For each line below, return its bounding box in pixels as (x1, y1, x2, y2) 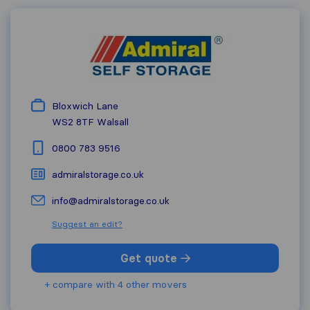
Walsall (97, 116, 129, 128)
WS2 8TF (52, 116, 94, 128)
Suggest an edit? (52, 219, 122, 229)
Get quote (120, 251, 181, 265)
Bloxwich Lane (52, 100, 118, 112)
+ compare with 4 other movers (45, 278, 187, 291)
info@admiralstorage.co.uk (52, 194, 170, 207)
